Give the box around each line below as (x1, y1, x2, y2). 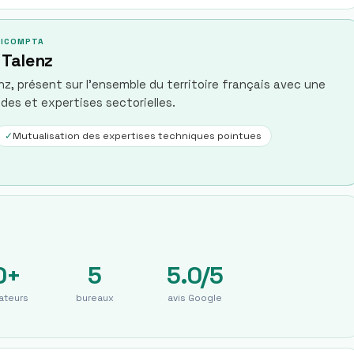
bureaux (75, 292, 114, 303)
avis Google (168, 292, 222, 303)
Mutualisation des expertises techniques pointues (13, 130, 262, 142)
